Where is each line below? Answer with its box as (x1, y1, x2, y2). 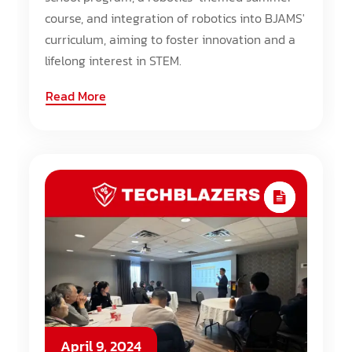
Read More (46, 86, 107, 105)
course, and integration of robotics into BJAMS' (45, 9, 306, 27)
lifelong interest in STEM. (45, 51, 182, 70)
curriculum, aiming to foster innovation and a (45, 30, 296, 49)
